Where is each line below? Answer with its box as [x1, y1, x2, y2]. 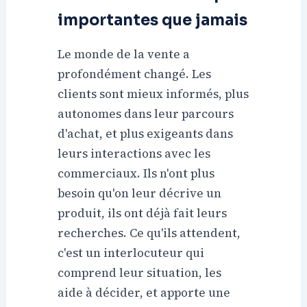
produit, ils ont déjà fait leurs [58, 205, 228, 222]
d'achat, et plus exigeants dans [58, 125, 234, 143]
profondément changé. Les [58, 66, 212, 83]
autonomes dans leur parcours [58, 106, 234, 123]
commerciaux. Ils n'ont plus [58, 165, 215, 182]
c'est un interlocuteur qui [58, 245, 205, 262]
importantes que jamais [58, 11, 248, 30]
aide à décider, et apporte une [58, 284, 231, 302]
